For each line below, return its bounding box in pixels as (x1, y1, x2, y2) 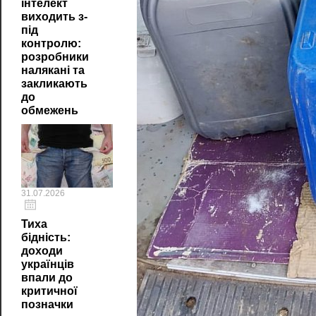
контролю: (21, 37, 81, 49)
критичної (21, 285, 78, 297)
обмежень (21, 104, 78, 116)
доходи (21, 245, 63, 257)
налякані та (21, 64, 85, 76)
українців (21, 258, 74, 270)
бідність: (21, 231, 71, 243)
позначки (21, 298, 73, 310)
